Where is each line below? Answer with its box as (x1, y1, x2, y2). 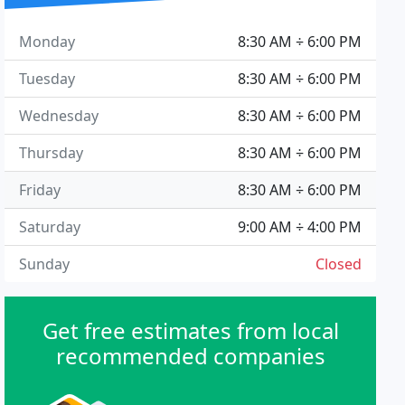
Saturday (19, 217, 81, 237)
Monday (19, 32, 76, 52)
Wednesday (19, 106, 99, 126)
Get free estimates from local (42, 316, 339, 345)
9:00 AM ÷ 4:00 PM (237, 217, 362, 237)
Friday (19, 180, 61, 200)
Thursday (19, 143, 84, 163)
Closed (315, 254, 362, 274)
